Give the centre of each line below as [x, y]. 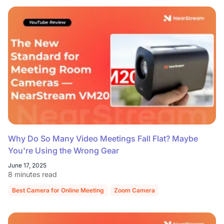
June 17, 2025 [27, 165]
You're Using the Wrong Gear [63, 150]
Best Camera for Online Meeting [58, 190]
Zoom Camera [134, 190]
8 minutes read [32, 174]
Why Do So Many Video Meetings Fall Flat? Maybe [103, 138]
